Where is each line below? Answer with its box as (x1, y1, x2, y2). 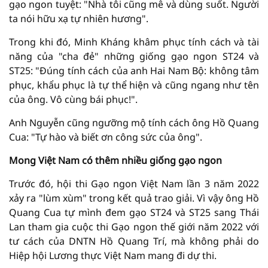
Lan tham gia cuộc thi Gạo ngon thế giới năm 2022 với (9, 220, 259, 233)
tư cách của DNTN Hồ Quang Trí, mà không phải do (9, 234, 259, 248)
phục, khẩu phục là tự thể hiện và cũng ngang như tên (9, 78, 259, 92)
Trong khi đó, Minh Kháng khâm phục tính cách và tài (9, 35, 259, 48)
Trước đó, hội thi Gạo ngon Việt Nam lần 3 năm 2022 (9, 176, 259, 190)
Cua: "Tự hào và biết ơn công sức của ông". (9, 130, 202, 144)
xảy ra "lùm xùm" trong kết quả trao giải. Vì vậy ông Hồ (9, 191, 259, 205)
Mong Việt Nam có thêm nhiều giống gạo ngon (9, 153, 222, 167)
